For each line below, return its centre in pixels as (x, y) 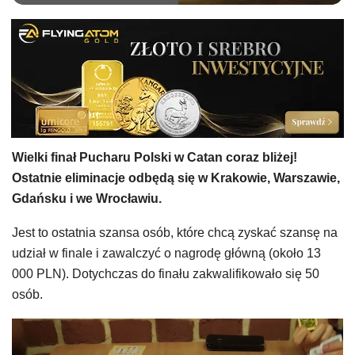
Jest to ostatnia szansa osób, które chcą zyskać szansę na (175, 233)
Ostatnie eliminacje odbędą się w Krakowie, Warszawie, (176, 178)
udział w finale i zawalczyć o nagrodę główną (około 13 (166, 253)
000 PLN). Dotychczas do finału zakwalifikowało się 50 (166, 274)
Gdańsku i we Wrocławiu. (87, 198)
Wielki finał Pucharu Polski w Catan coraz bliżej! (155, 157)
